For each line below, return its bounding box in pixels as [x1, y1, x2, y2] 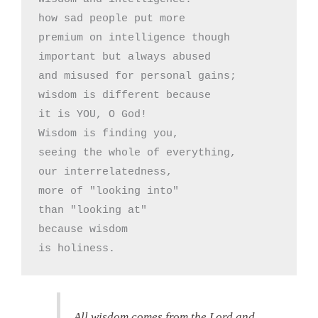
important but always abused [38, 50, 211, 63]
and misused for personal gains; [38, 70, 236, 82]
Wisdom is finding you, [38, 127, 179, 140]
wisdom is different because [38, 89, 211, 102]
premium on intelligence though [38, 31, 230, 44]
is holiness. [38, 242, 115, 255]
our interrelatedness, [38, 165, 172, 178]
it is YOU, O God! [38, 108, 147, 121]
